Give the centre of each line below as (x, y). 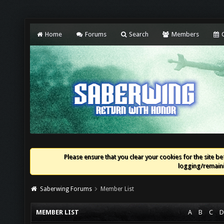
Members (184, 34)
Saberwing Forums (66, 189)
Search (138, 34)
